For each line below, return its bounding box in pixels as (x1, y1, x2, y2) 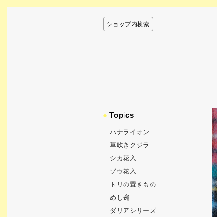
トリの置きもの (110, 181, 156, 188)
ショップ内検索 (106, 20, 150, 28)
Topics (109, 111, 134, 120)
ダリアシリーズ (110, 207, 156, 215)
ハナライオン (110, 128, 150, 136)
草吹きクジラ (110, 141, 150, 149)
